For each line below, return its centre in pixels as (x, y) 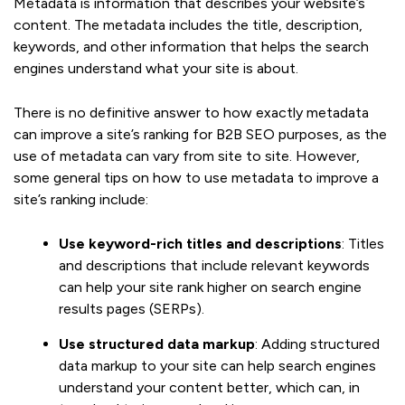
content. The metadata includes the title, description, (188, 24)
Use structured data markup (157, 344)
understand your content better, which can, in (209, 387)
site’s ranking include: (81, 199)
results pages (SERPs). (132, 308)
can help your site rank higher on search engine (210, 287)
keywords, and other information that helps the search (191, 46)
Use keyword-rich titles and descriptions (200, 243)
